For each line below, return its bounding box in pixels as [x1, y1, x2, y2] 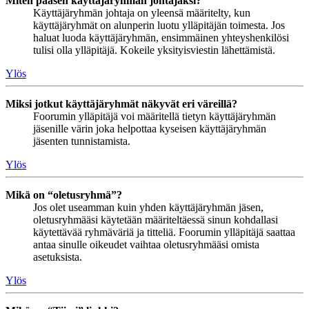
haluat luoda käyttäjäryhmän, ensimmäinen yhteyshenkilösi [33, 32, 289, 44]
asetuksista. [33, 251, 82, 263]
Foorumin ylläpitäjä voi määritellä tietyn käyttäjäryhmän [33, 110, 276, 123]
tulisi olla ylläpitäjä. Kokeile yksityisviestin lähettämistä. [33, 44, 275, 57]
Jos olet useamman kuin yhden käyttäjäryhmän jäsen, [33, 201, 263, 214]
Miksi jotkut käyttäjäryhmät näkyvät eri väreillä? [6, 98, 237, 110]
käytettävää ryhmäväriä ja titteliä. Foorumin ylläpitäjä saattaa [33, 226, 295, 239]
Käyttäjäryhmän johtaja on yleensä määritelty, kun [33, 7, 250, 19]
